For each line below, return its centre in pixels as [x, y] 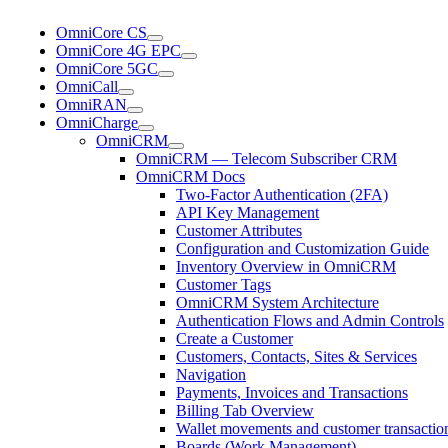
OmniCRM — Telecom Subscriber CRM [266, 158]
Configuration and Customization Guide [302, 248]
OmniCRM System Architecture [277, 302]
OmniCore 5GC [107, 68]
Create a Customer [234, 338]
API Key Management [247, 212]
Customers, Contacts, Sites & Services [296, 356]
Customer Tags [223, 284]
